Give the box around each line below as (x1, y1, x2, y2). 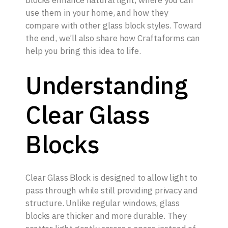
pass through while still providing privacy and (25, 185, 198, 196)
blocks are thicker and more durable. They (25, 210, 186, 222)
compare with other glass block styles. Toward (25, 20, 203, 32)
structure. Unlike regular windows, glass (25, 197, 180, 209)
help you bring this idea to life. (25, 45, 141, 57)
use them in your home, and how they (25, 7, 168, 19)
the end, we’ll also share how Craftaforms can (25, 33, 201, 44)
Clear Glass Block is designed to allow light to (25, 172, 197, 184)
